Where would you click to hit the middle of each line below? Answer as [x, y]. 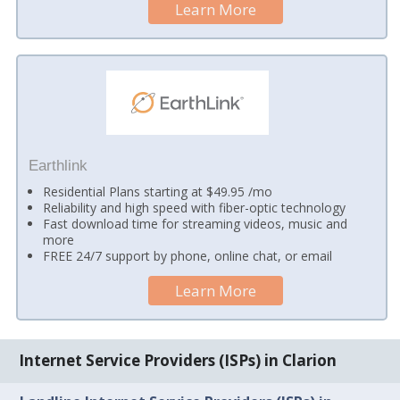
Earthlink [58, 165]
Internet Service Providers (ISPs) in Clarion [178, 361]
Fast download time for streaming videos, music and [196, 224]
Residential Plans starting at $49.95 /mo [158, 192]
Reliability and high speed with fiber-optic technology [195, 208]
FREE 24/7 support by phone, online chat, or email [188, 256]
